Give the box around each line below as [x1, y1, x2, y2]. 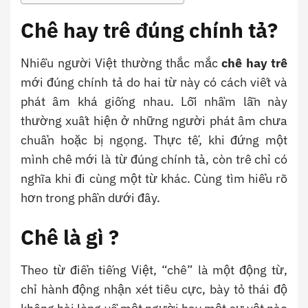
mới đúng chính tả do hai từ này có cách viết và [21, 74, 287, 91]
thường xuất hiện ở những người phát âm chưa [21, 113, 287, 129]
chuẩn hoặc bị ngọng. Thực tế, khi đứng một [21, 132, 287, 148]
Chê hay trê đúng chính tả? [21, 16, 283, 44]
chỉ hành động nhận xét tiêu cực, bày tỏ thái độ [21, 281, 287, 298]
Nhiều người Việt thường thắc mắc [21, 55, 221, 71]
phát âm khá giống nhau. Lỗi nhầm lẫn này [21, 93, 287, 110]
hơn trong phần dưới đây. [21, 190, 160, 206]
